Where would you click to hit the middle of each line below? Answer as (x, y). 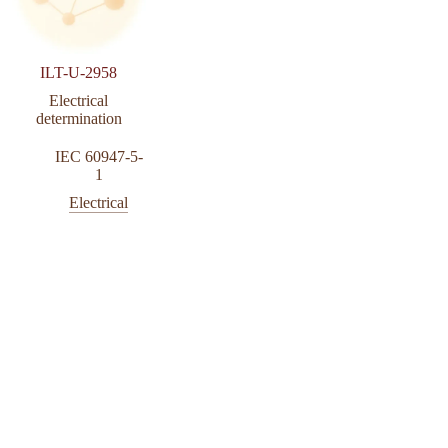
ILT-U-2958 (79, 73)
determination (78, 119)
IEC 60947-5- (98, 157)
